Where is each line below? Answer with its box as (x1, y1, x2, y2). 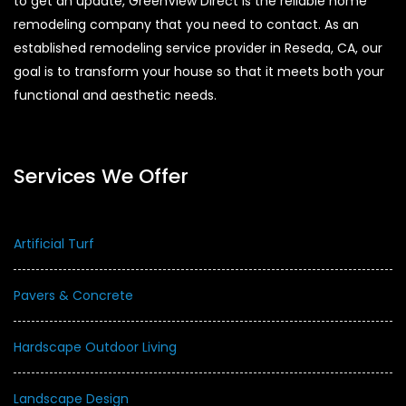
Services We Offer (14, 161, 188, 190)
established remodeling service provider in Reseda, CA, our (14, 38, 382, 57)
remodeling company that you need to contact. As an (14, 14, 359, 34)
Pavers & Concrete (14, 285, 133, 304)
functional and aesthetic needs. (14, 85, 217, 104)
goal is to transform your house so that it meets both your (14, 62, 384, 81)
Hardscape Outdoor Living (14, 337, 177, 356)
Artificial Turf (14, 234, 94, 253)
